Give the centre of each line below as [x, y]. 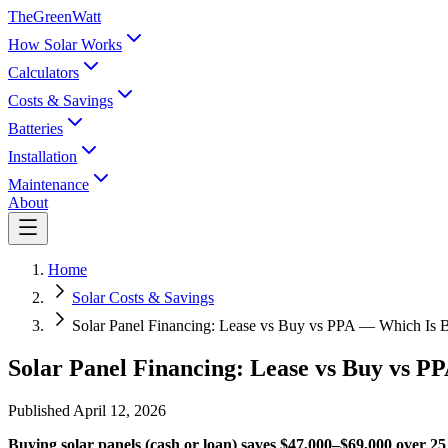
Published [40, 410]
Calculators [43, 72]
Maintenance [48, 184]
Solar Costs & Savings [143, 297]
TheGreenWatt [54, 16]
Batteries [35, 128]
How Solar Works [65, 44]
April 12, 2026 [119, 410]
